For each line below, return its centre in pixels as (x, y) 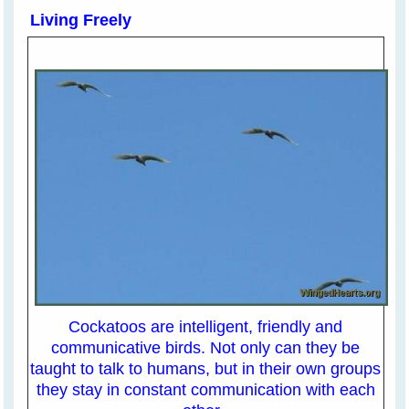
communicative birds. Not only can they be (205, 348)
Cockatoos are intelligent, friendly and (205, 327)
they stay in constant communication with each (205, 390)
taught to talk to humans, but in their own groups (205, 369)
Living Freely (81, 20)
